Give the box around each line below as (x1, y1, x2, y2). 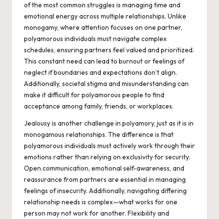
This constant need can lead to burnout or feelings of (24, 57, 184, 66)
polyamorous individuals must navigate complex (24, 34, 167, 44)
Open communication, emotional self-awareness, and (24, 164, 184, 173)
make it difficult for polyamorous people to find (24, 90, 164, 100)
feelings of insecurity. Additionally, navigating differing (24, 186, 187, 196)
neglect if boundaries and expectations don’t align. (24, 68, 177, 77)
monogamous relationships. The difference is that (24, 130, 174, 139)
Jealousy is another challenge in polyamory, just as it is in (24, 119, 194, 128)
